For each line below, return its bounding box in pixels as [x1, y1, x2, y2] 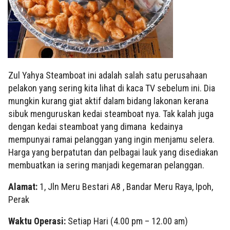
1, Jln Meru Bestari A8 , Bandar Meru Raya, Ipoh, [40, 181, 213, 193]
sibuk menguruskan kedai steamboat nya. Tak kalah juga [8, 108, 214, 120]
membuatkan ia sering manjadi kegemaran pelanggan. [8, 160, 206, 171]
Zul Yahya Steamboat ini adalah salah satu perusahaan [8, 70, 207, 81]
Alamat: [8, 181, 40, 193]
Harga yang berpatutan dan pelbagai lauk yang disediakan [8, 147, 218, 158]
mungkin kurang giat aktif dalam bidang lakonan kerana [8, 95, 208, 107]
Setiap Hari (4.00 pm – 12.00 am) [68, 216, 188, 227]
